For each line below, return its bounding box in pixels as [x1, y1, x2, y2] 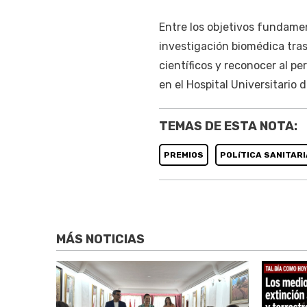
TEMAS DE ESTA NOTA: [158, 118, 297, 134]
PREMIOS [163, 149, 204, 160]
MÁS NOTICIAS [56, 232, 145, 247]
